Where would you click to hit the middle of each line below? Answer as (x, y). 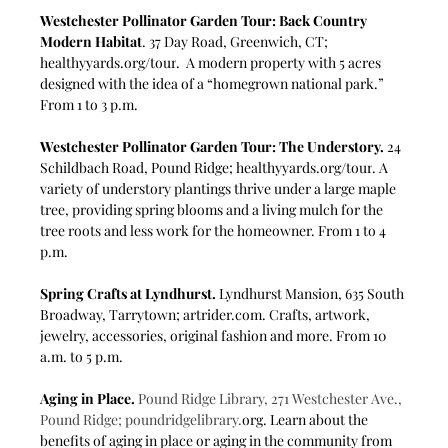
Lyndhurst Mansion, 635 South (312, 293)
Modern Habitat (91, 41)
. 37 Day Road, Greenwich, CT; (237, 41)
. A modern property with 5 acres (280, 62)
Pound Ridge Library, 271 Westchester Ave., (272, 398)
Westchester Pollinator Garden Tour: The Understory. (214, 146)
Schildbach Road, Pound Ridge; (138, 167)
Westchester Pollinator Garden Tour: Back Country (205, 20)
